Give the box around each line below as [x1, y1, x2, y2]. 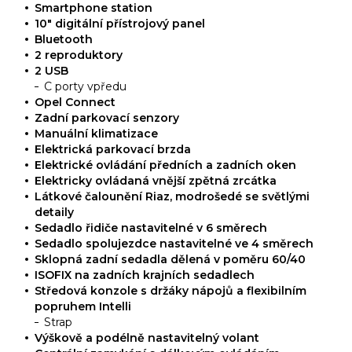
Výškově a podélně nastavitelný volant [35, 331, 260, 346]
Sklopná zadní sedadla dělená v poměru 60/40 [35, 252, 306, 267]
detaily [35, 205, 75, 220]
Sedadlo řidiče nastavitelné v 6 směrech [35, 221, 268, 236]
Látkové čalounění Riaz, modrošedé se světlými [35, 189, 310, 204]
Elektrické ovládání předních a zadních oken [35, 158, 297, 173]
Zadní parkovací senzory [35, 111, 180, 126]
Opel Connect [35, 95, 116, 110]
